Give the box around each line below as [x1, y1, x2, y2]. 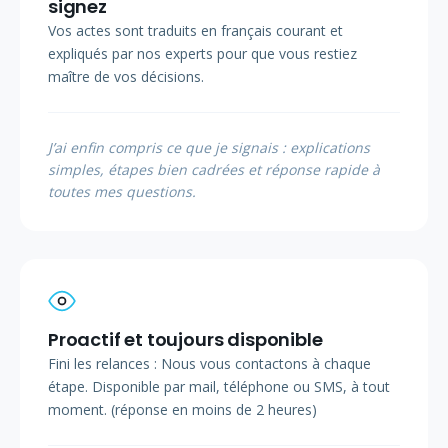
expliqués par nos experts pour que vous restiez [48, 44, 357, 64]
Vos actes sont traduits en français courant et [48, 21, 343, 41]
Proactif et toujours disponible [48, 327, 323, 353]
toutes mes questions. [48, 182, 196, 202]
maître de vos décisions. [48, 67, 204, 87]
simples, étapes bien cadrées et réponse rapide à [48, 160, 380, 180]
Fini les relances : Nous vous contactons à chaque [48, 354, 371, 374]
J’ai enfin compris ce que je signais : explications [48, 138, 370, 158]
